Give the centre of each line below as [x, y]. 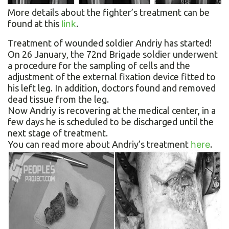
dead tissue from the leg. [58, 99]
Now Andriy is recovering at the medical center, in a [112, 111]
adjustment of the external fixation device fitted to [112, 77]
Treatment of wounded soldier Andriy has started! [110, 43]
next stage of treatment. [58, 133]
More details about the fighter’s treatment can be [109, 13]
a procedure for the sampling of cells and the [99, 66]
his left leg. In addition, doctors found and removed [112, 88]
